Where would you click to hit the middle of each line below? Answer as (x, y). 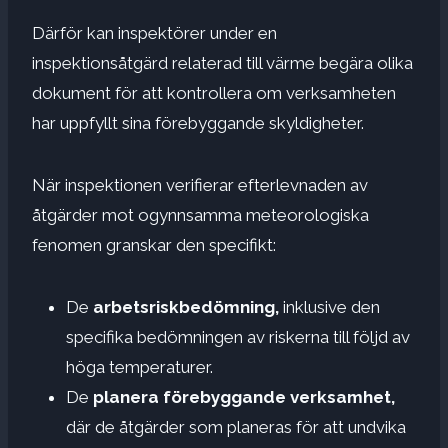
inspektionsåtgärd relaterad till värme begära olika (222, 62)
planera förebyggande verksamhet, (242, 396)
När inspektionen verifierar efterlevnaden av (200, 184)
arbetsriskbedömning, (186, 306)
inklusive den (329, 306)
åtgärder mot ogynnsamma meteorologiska (200, 214)
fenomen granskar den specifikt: (154, 244)
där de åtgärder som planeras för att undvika (236, 426)
